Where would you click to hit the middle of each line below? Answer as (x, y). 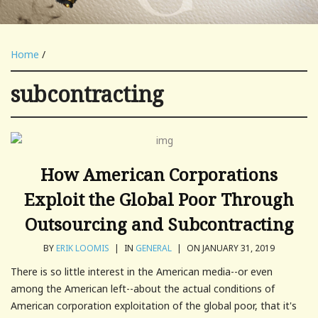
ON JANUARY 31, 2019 (230, 248)
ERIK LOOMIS (83, 248)
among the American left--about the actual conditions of (143, 288)
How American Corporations (159, 174)
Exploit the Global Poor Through (159, 199)
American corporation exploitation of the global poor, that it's (154, 305)
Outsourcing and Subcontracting (159, 224)
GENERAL (154, 248)
